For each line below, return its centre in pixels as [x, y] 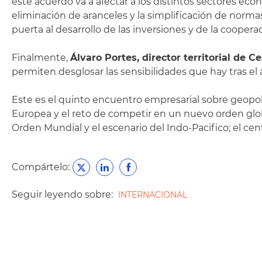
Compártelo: [41, 167]
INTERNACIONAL [153, 195]
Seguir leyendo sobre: [63, 194]
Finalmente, [41, 58]
